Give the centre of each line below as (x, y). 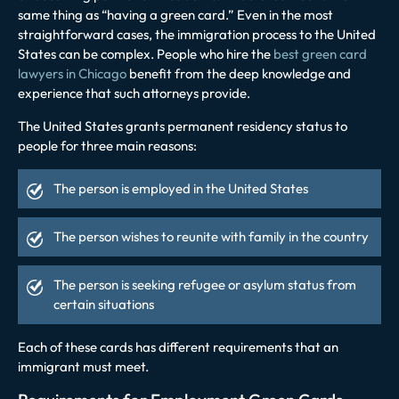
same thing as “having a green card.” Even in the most (175, 14)
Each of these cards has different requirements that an (178, 346)
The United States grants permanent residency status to (183, 126)
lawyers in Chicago (72, 73)
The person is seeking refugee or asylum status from (205, 284)
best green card (320, 53)
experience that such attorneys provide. (135, 93)
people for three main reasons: (107, 145)
